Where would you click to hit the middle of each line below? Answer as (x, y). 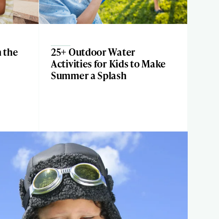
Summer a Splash (89, 75)
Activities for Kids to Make (109, 64)
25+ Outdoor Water (93, 52)
